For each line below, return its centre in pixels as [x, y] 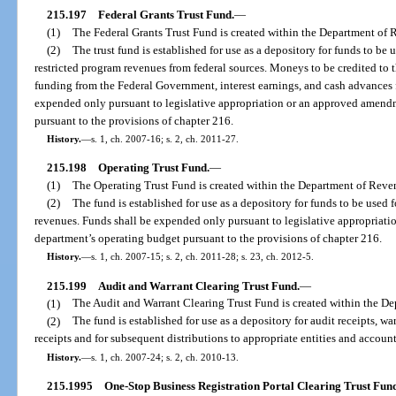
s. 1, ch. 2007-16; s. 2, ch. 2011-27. [164, 139]
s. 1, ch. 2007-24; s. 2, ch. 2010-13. [164, 357]
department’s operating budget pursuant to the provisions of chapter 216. [209, 239]
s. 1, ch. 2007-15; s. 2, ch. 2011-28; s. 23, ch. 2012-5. [202, 257]
